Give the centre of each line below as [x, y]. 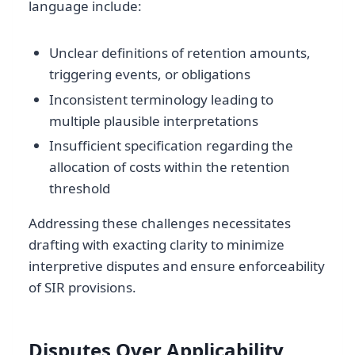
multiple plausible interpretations [153, 120]
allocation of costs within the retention [169, 166]
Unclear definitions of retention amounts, [179, 53]
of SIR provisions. [82, 287]
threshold [79, 188]
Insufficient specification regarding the [171, 145]
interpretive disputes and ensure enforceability [177, 265]
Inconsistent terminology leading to [161, 99]
